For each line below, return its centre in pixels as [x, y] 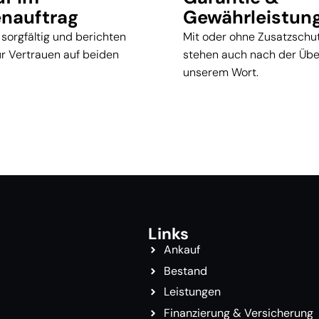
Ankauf [182, 250]
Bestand [186, 271]
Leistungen [193, 292]
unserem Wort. [221, 72]
